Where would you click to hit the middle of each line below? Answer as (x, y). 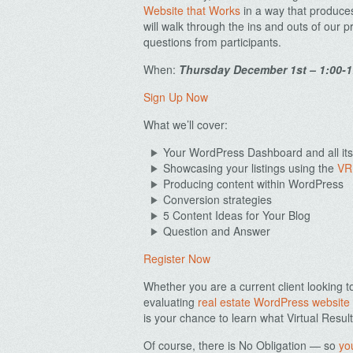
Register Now (177, 258)
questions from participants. (212, 42)
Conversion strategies (217, 199)
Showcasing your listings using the (250, 168)
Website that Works (192, 10)
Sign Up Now (176, 97)
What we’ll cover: (186, 124)
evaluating (171, 302)
